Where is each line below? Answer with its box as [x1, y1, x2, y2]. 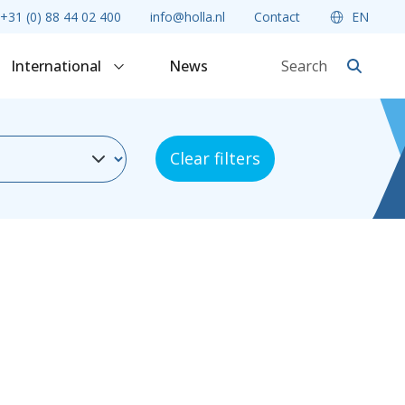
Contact [253, 8, 300, 25]
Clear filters [170, 147, 260, 169]
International [10, 56, 105, 76]
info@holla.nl [149, 8, 225, 25]
